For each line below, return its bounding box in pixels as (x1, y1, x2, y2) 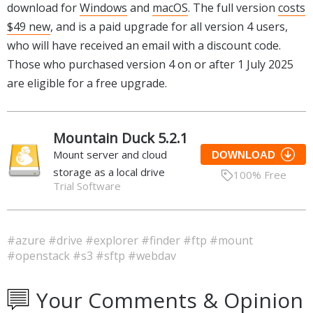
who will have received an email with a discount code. (7, 37, 281, 53)
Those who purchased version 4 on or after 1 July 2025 (7, 56, 293, 72)
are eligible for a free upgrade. (7, 75, 167, 91)
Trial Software (53, 178, 121, 193)
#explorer (85, 232, 141, 248)
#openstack (7, 247, 73, 263)
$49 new (7, 18, 50, 34)
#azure (7, 232, 48, 248)
